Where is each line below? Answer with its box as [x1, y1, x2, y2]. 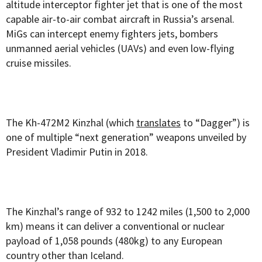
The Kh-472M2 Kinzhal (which [6, 116, 136, 130]
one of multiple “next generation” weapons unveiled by [6, 130, 246, 144]
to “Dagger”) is [181, 116, 250, 130]
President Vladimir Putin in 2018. [6, 145, 148, 159]
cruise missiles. [6, 56, 71, 70]
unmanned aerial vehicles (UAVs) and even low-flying [6, 42, 235, 56]
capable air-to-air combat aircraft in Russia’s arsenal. [6, 12, 235, 26]
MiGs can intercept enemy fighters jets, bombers [6, 27, 218, 41]
